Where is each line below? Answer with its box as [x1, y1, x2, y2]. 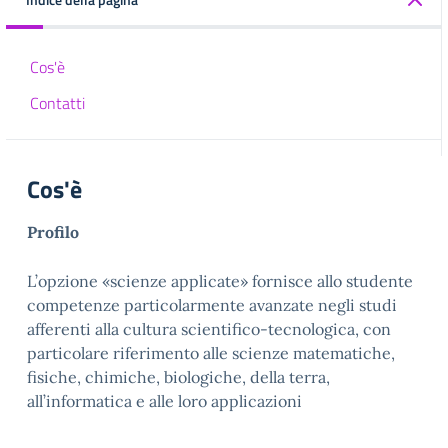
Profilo [27, 222, 79, 242]
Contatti [30, 91, 85, 115]
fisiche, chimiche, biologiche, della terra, [27, 367, 330, 387]
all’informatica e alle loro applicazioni [27, 391, 302, 411]
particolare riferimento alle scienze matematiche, [27, 343, 395, 363]
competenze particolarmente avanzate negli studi [27, 295, 397, 315]
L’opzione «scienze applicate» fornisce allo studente [27, 271, 413, 291]
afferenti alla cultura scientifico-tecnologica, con [27, 319, 391, 339]
